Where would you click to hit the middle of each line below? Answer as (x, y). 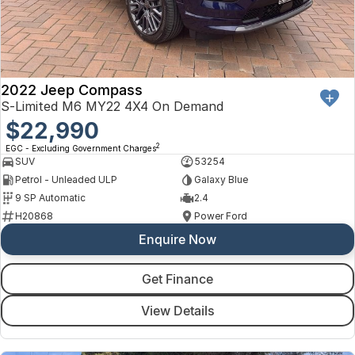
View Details (177, 310)
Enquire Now (177, 239)
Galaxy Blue (221, 180)
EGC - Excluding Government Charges (81, 148)
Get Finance (177, 279)
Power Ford (220, 216)
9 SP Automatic (50, 198)
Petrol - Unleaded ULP (66, 180)
